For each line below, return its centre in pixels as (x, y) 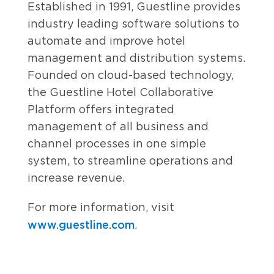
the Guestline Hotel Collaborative (120, 92)
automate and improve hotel (106, 41)
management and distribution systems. (136, 58)
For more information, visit (101, 207)
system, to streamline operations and (130, 161)
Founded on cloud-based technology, (131, 75)
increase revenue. (76, 178)
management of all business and (118, 127)
